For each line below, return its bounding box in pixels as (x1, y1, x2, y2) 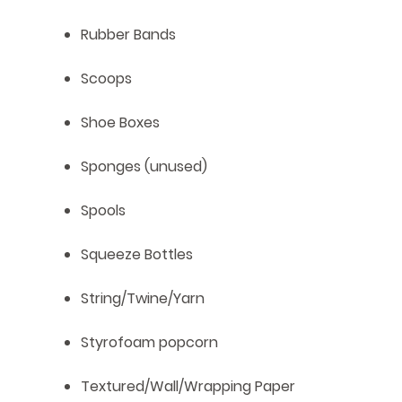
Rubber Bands (81, 24, 176, 46)
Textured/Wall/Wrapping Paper (81, 376, 295, 398)
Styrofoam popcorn (81, 332, 218, 354)
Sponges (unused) (81, 156, 207, 178)
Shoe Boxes (81, 112, 160, 134)
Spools (81, 200, 126, 222)
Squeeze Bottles (81, 244, 193, 266)
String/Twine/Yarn (81, 288, 205, 310)
